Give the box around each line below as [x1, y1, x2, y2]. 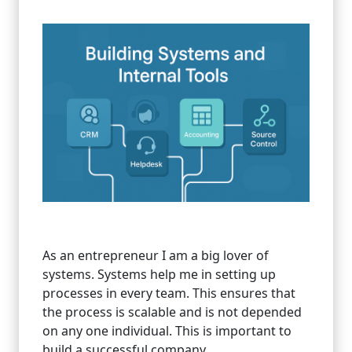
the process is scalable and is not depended [42, 302, 302, 321]
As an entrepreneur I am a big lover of [42, 246, 269, 264]
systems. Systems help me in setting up [42, 265, 276, 283]
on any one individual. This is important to [42, 321, 291, 339]
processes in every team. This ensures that [42, 284, 295, 302]
